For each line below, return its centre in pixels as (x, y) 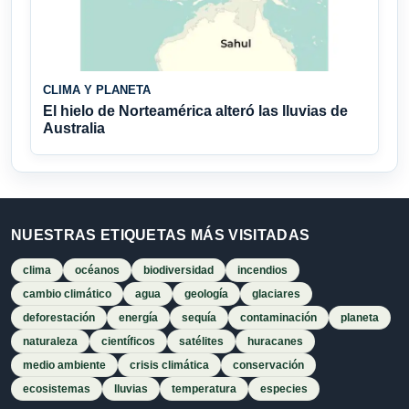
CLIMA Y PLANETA (97, 90)
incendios (262, 271)
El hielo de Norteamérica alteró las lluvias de (195, 111)
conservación (268, 366)
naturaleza (50, 342)
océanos (97, 271)
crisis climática (169, 366)
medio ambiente (64, 366)
